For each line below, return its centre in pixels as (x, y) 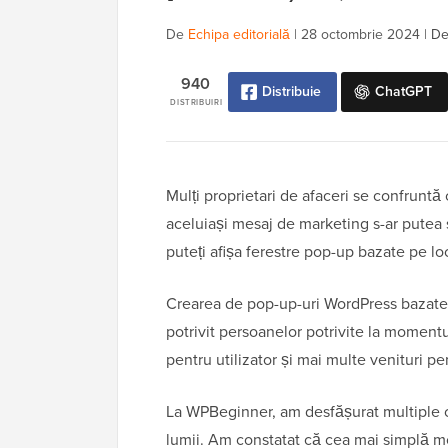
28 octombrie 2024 (360, 35)
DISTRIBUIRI (196, 102)
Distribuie (291, 92)
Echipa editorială (239, 35)
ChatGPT (403, 92)
